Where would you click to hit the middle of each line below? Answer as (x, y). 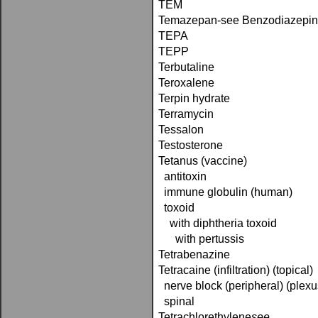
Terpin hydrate (194, 98)
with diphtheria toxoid (218, 223)
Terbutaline (186, 67)
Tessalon (181, 130)
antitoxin (182, 176)
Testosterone (191, 145)
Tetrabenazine (194, 254)
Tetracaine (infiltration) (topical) (236, 270)
